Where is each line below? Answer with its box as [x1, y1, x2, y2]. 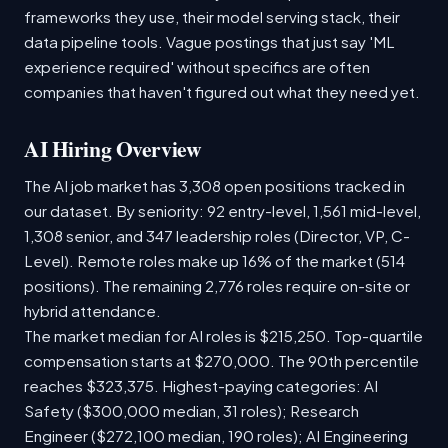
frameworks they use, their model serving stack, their [24, 6, 400, 26]
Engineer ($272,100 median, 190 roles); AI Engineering [24, 425, 408, 445]
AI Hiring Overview [24, 132, 202, 164]
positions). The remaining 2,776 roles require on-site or [24, 275, 410, 295]
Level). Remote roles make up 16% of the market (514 [24, 250, 405, 270]
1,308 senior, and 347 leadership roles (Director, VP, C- [24, 225, 410, 245]
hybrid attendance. [24, 300, 161, 320]
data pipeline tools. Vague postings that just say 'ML [24, 31, 395, 51]
